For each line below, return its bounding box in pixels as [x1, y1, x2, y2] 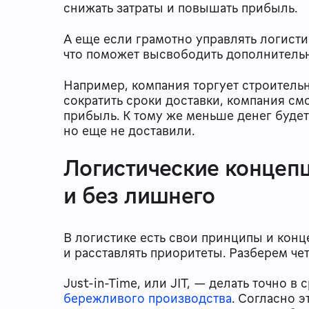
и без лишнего [63, 179, 215, 210]
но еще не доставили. [63, 121, 198, 139]
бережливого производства [63, 290, 232, 307]
